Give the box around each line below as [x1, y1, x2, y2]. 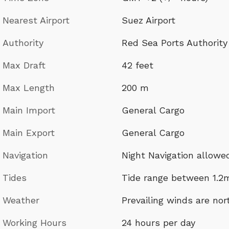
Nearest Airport [3, 14, 70, 26]
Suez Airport [122, 14, 175, 26]
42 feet [122, 59, 153, 71]
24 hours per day [122, 217, 195, 228]
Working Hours [3, 217, 66, 228]
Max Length [3, 82, 55, 93]
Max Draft [3, 59, 45, 71]
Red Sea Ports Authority [122, 37, 227, 48]
